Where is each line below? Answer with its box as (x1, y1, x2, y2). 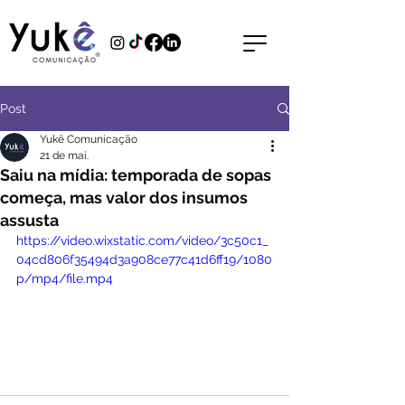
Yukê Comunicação (40, 133, 137, 146)
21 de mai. (40, 149, 89, 162)
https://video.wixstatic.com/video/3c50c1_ (16, 233, 268, 248)
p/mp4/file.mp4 (16, 271, 113, 286)
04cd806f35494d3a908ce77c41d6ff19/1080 (16, 252, 272, 267)
